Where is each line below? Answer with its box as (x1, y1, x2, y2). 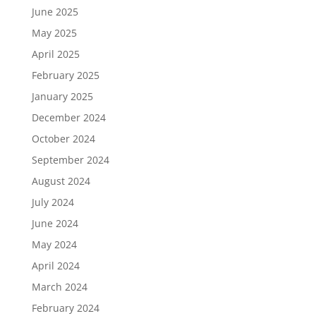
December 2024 (31, 111, 106, 125)
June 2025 (31, 5, 78, 19)
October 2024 (31, 132, 95, 146)
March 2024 (31, 280, 87, 294)
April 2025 (31, 47, 80, 61)
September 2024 (31, 153, 109, 167)
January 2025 (31, 90, 93, 104)
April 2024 (31, 259, 80, 273)
